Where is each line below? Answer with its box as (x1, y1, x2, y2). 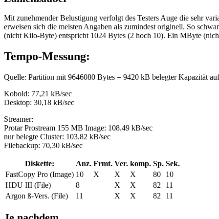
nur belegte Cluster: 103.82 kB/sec (4, 132, 110, 141)
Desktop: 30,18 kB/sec (4, 98, 74, 107)
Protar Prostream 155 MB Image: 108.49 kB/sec (4, 123, 153, 132)
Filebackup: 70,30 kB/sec (4, 141, 83, 150)
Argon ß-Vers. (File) (5, 191, 68, 200)
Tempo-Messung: (4, 50, 90, 63)
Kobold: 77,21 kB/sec (4, 89, 72, 98)
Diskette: (25, 159, 54, 168)
